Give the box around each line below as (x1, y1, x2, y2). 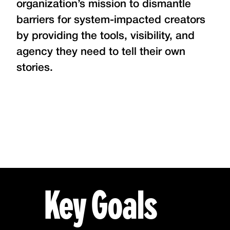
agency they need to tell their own (16, 47, 185, 57)
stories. (16, 63, 53, 73)
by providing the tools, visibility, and (16, 31, 195, 41)
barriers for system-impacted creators (16, 15, 205, 25)
